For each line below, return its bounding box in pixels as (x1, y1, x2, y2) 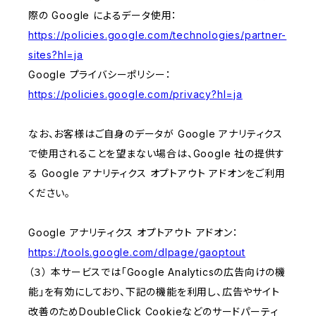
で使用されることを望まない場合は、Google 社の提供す (28, 147, 286, 160)
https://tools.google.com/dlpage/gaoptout (28, 246, 245, 259)
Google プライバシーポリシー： (28, 68, 171, 81)
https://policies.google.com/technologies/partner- (28, 29, 287, 42)
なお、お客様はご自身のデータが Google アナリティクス (28, 128, 283, 140)
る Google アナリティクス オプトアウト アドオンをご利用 (28, 167, 286, 180)
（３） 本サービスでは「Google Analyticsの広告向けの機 (28, 266, 286, 279)
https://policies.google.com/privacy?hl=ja (28, 88, 243, 101)
